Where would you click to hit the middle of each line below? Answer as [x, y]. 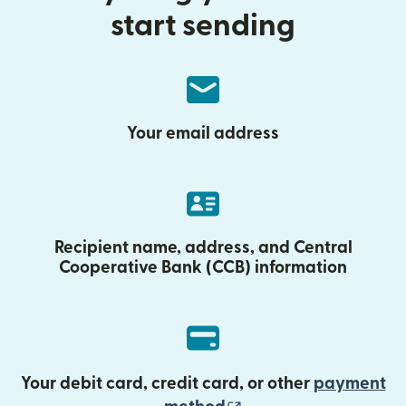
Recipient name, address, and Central [203, 248]
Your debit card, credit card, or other [167, 384]
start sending [203, 26]
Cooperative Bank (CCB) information [203, 268]
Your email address [203, 134]
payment [349, 384]
